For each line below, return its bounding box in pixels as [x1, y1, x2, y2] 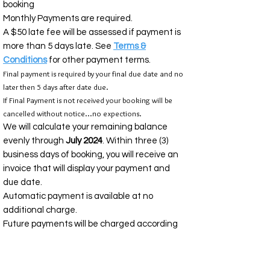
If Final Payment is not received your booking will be [3, 95, 172, 105]
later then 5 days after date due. [3, 82, 110, 92]
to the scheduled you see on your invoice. [3, 233, 168, 242]
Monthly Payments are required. [3, 14, 134, 23]
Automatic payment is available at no [3, 192, 153, 201]
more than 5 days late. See [3, 42, 113, 51]
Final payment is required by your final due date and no [3, 69, 183, 78]
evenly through [3, 136, 66, 145]
